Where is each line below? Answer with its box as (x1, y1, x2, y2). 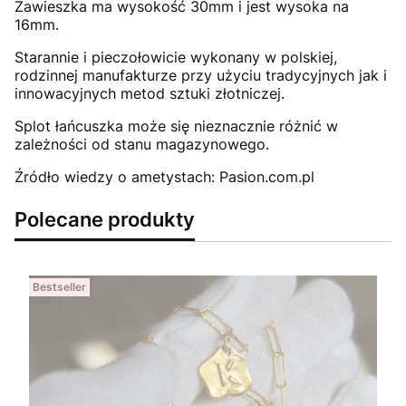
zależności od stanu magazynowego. (14, 134, 269, 153)
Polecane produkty (14, 206, 195, 231)
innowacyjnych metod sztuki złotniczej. (14, 83, 285, 102)
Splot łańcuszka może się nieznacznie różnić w (14, 116, 338, 135)
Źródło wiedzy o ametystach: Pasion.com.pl (14, 167, 314, 186)
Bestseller (33, 279, 86, 294)
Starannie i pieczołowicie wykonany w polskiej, (14, 47, 337, 66)
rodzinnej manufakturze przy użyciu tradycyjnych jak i (14, 65, 387, 84)
